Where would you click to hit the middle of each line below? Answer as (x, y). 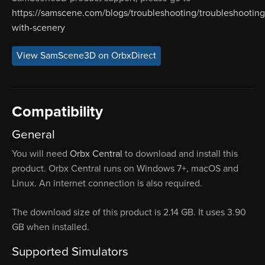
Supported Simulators (70, 251)
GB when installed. (51, 227)
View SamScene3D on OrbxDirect (86, 56)
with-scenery (38, 28)
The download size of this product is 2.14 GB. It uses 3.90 (129, 212)
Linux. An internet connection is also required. (107, 183)
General (33, 134)
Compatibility (57, 112)
